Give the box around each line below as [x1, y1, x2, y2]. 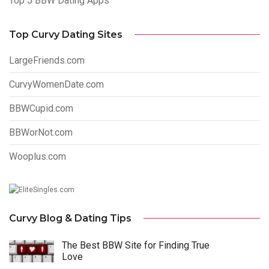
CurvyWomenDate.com [9, 78, 104, 90]
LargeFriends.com [9, 54, 85, 66]
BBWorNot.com [9, 126, 73, 138]
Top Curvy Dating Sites [9, 28, 122, 40]
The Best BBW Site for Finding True [62, 239, 210, 251]
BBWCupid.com [9, 102, 73, 114]
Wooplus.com [9, 150, 66, 162]
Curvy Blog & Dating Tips [9, 212, 131, 224]
